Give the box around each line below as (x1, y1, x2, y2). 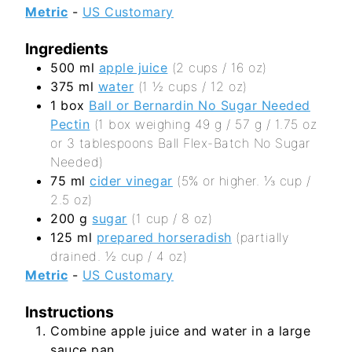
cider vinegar (90, 172, 173, 189)
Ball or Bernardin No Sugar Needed (89, 97, 310, 113)
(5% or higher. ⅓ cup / (177, 172, 311, 189)
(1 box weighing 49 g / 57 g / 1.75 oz (93, 115, 317, 132)
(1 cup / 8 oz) (131, 210, 213, 226)
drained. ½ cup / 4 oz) (50, 247, 188, 264)
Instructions (25, 302, 115, 321)
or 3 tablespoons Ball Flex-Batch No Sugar (50, 134, 310, 151)
